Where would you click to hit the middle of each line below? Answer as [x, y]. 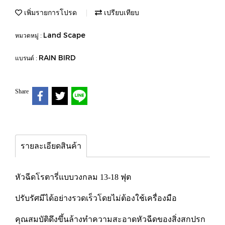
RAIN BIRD [57, 58]
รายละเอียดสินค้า [51, 146]
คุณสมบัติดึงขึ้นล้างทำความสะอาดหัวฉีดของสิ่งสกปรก [110, 219]
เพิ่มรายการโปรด [49, 12]
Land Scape [64, 35]
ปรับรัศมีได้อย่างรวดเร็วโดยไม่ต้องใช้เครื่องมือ [96, 198]
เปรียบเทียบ [121, 12]
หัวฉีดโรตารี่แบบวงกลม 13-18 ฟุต [73, 177]
